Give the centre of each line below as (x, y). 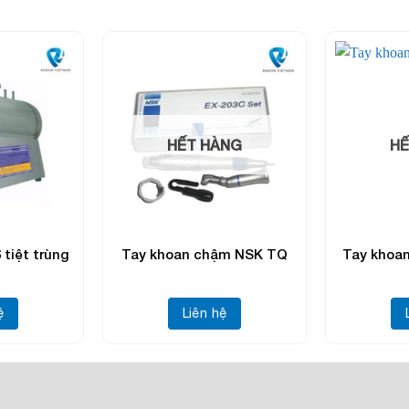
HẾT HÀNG (204, 144)
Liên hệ (204, 313)
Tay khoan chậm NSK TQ (204, 254)
